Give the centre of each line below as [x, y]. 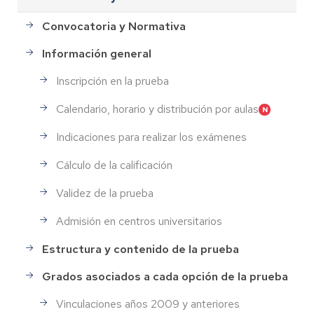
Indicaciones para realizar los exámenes [151, 137]
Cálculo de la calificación [114, 165]
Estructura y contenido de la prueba [141, 249]
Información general [97, 53]
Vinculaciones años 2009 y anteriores [148, 304]
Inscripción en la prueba [112, 81]
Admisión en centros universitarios [139, 221]
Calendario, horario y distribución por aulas [157, 109]
